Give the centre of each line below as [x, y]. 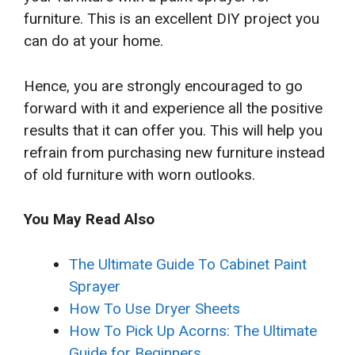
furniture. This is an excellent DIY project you [172, 19]
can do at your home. [94, 41]
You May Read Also [89, 219]
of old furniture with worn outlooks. [139, 174]
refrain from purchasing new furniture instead [174, 152]
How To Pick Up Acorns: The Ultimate [193, 330]
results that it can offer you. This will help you [173, 130]
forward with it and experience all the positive [173, 108]
